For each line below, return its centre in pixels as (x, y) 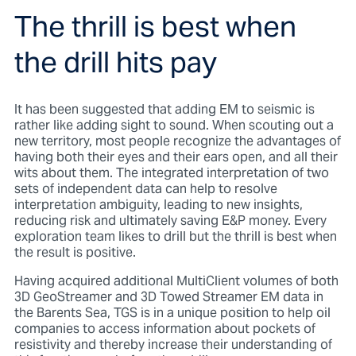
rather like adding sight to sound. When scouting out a (174, 126)
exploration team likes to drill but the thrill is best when (175, 237)
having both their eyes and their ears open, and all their (176, 158)
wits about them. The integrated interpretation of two (171, 174)
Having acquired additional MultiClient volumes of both (176, 282)
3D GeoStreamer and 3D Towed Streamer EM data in (168, 298)
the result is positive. (76, 253)
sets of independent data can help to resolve (145, 190)
